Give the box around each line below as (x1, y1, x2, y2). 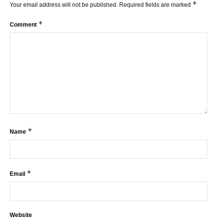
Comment (10, 21, 38, 29)
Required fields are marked (119, 1, 192, 9)
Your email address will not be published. (10, 1, 118, 9)
